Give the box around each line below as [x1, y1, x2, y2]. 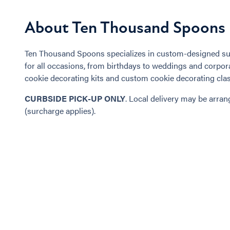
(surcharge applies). [25, 105, 95, 117]
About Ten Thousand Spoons [25, 17, 225, 37]
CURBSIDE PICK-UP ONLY [25, 92, 125, 104]
